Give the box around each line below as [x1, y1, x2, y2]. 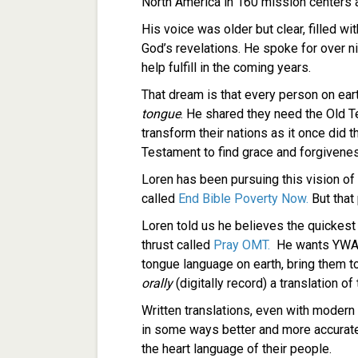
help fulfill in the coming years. [141, 60, 314, 75]
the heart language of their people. [141, 341, 332, 356]
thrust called [141, 237, 213, 253]
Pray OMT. [213, 237, 273, 253]
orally [141, 276, 176, 291]
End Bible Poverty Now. [178, 191, 308, 206]
